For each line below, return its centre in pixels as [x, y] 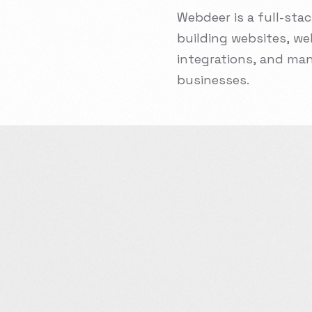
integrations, [217, 59]
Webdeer [204, 17]
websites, [260, 38]
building [202, 38]
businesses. [213, 80]
